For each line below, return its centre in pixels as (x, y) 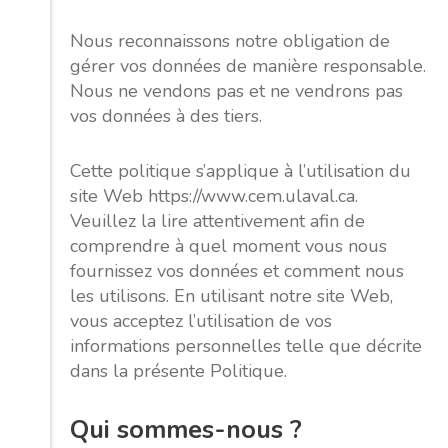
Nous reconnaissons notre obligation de (230, 41)
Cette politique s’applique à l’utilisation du (240, 171)
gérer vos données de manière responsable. (248, 66)
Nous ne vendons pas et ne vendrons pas (236, 91)
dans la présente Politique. (178, 371)
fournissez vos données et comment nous (237, 271)
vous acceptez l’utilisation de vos (201, 321)
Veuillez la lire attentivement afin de (217, 221)
